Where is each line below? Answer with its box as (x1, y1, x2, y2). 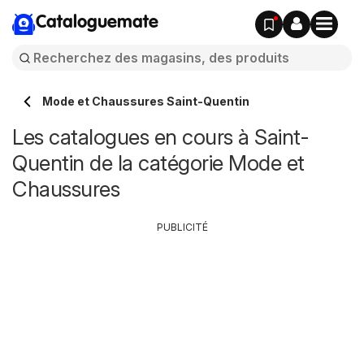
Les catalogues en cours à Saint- (12, 124, 309, 149)
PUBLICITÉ (156, 221, 208, 233)
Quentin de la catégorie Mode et (12, 150, 305, 175)
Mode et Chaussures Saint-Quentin (42, 94, 249, 108)
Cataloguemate (36, 14, 158, 32)
